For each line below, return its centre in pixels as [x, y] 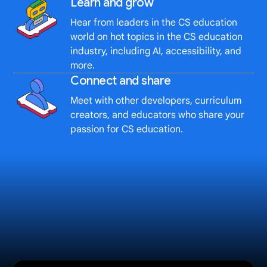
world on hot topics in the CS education [157, 37]
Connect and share [121, 80]
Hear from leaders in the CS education [154, 22]
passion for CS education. [127, 129]
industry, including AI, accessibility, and [156, 51]
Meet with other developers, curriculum [156, 100]
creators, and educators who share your [158, 115]
